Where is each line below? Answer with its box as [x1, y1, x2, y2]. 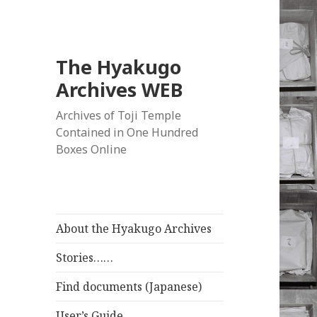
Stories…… [56, 250, 114, 266]
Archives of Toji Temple [56, 108, 182, 124]
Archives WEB [56, 76, 184, 103]
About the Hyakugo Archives [56, 221, 212, 237]
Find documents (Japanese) [56, 279, 202, 295]
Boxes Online [56, 142, 127, 158]
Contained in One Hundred [56, 125, 199, 141]
